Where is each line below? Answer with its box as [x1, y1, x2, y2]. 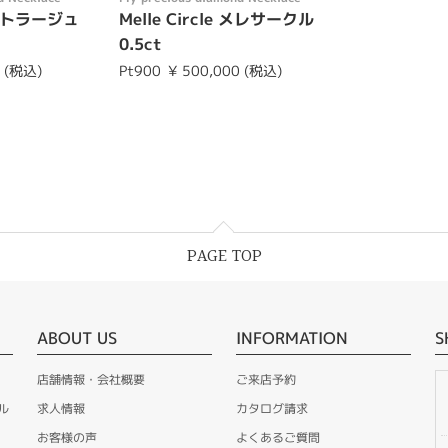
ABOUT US [36, 326, 117, 349]
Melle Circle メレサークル [118, 7, 314, 30]
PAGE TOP [186, 241, 262, 271]
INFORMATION [235, 326, 348, 349]
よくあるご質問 [235, 428, 320, 446]
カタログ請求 [235, 399, 308, 417]
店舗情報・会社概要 [36, 370, 145, 388]
